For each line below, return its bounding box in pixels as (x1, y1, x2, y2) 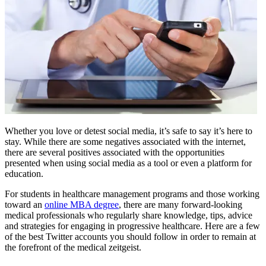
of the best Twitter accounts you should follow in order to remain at (5, 231, 256, 242)
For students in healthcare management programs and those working (5, 188, 259, 199)
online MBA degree (45, 199, 119, 210)
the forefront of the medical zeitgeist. (5, 242, 141, 252)
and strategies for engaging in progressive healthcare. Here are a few (5, 220, 260, 231)
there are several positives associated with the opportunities (5, 147, 224, 157)
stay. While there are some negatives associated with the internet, (5, 136, 246, 147)
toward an (5, 199, 45, 210)
